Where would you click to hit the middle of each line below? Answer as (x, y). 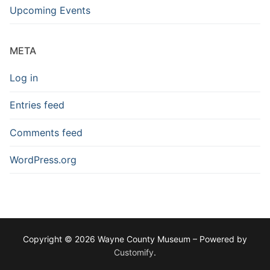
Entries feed (37, 105)
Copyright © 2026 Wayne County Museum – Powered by (135, 239)
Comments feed (46, 132)
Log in (24, 78)
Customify (134, 253)
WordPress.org (43, 159)
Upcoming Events (50, 10)
